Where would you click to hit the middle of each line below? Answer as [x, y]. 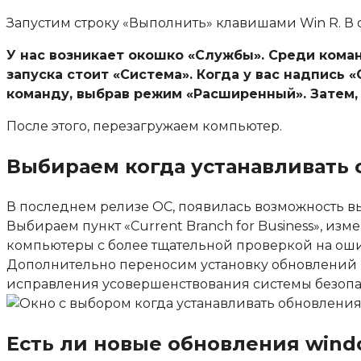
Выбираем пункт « [68, 226]
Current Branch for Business [222, 226]
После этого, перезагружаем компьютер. [144, 126]
